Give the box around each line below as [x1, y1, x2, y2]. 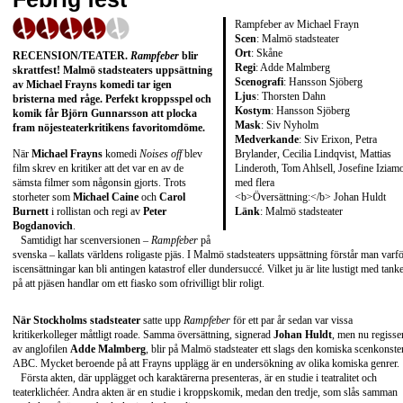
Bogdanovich [13, 219, 73, 233]
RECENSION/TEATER [13, 49, 125, 62]
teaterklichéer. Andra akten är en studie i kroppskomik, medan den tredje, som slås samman [13, 386, 398, 399]
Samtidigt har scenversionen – [13, 234, 151, 247]
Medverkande [235, 132, 299, 146]
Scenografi [235, 75, 283, 88]
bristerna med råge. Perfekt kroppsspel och [13, 92, 211, 105]
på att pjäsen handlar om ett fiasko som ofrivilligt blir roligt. [13, 277, 264, 291]
